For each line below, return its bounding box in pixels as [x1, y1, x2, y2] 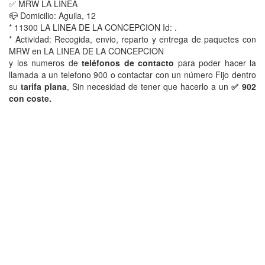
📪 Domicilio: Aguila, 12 [9, 9, 96, 21]
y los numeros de [9, 57, 82, 69]
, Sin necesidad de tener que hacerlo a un [67, 80, 228, 92]
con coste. [9, 92, 51, 104]
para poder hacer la [174, 57, 256, 69]
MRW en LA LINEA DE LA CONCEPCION [9, 45, 164, 57]
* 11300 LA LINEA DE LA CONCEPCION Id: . [9, 21, 177, 33]
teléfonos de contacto [82, 57, 174, 69]
